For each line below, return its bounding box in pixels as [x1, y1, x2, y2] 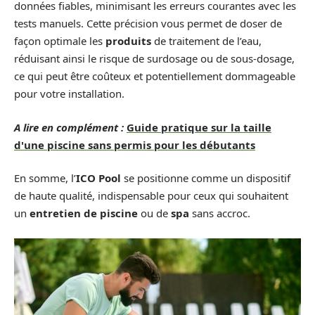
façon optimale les [14, 34, 105, 48]
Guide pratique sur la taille [127, 120, 271, 134]
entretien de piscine [30, 206, 138, 220]
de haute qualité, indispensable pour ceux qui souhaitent [14, 188, 288, 202]
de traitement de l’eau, [151, 34, 262, 48]
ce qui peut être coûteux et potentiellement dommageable [14, 69, 295, 83]
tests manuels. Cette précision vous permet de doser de [14, 16, 282, 30]
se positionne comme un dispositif [121, 171, 290, 185]
